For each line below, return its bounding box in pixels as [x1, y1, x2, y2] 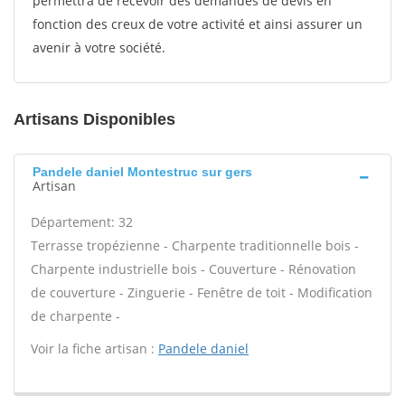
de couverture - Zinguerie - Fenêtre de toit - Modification [31, 284, 372, 301]
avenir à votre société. [33, 39, 165, 56]
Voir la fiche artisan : [31, 340, 158, 357]
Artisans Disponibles [14, 110, 175, 128]
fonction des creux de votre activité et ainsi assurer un [33, 15, 363, 33]
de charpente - [31, 307, 120, 325]
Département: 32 [31, 213, 133, 231]
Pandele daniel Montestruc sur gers [33, 165, 252, 179]
